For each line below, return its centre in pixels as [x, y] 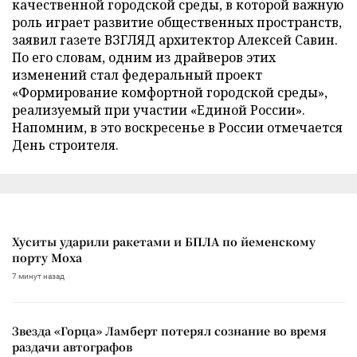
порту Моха [47, 257]
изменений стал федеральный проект [137, 75]
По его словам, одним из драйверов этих [144, 57]
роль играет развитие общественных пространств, [177, 22]
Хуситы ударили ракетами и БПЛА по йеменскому [164, 241]
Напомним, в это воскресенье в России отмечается [177, 127]
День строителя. [65, 145]
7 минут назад [38, 276]
